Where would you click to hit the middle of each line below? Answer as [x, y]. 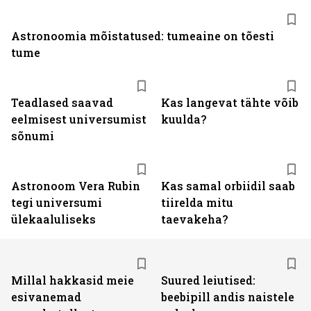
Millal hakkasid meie [73, 280]
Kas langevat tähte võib [230, 102]
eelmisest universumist [79, 119]
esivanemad [46, 297]
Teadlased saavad [62, 102]
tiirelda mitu [197, 202]
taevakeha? [194, 219]
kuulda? [184, 119]
